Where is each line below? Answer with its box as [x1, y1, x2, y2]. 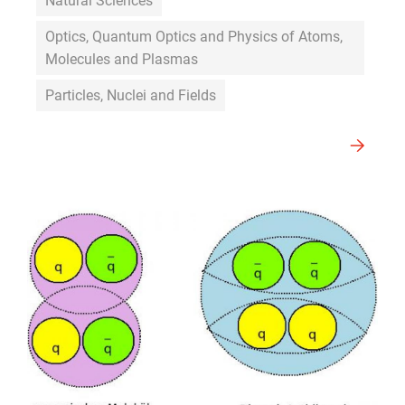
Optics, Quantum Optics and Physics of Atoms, [45, 27, 343, 45]
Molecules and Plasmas [45, 50, 198, 68]
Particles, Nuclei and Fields [45, 86, 216, 104]
